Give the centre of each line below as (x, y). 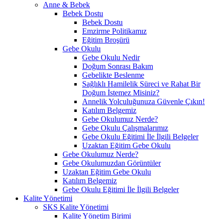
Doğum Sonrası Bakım (118, 66)
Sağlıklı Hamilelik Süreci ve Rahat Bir (141, 84)
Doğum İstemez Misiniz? (121, 92)
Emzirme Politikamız (114, 31)
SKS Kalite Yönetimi (76, 207)
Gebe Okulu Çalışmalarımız (125, 128)
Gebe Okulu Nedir (111, 57)
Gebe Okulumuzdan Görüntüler (112, 163)
